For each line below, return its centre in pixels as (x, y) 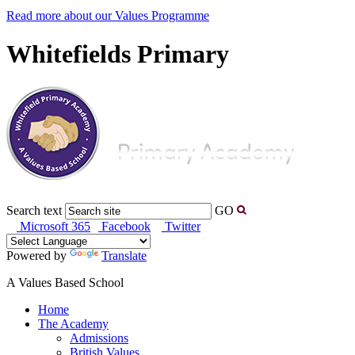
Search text (34, 211)
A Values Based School (65, 283)
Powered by (38, 256)
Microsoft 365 (53, 227)
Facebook (124, 227)
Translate (124, 256)
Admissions (99, 338)
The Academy (73, 324)
